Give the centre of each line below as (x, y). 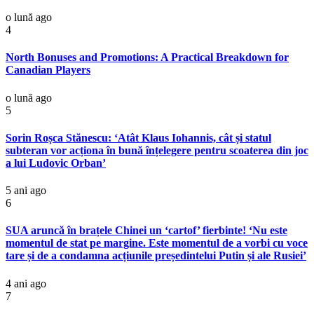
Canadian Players (48, 70)
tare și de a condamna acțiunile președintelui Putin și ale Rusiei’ (156, 256)
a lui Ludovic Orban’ (56, 163)
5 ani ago (26, 191)
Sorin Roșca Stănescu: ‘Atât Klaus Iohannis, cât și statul (138, 137)
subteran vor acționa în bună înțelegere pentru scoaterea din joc (157, 150)
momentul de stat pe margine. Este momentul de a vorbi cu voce (157, 243)
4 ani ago (26, 283)
